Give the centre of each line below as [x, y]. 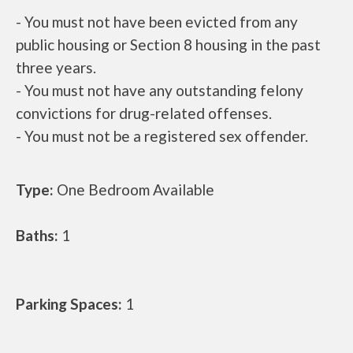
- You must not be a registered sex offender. [162, 136]
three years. [56, 68]
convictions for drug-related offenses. [144, 113]
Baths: [37, 236]
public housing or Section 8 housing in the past [168, 45]
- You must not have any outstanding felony [160, 91]
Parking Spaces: [69, 304]
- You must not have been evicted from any [157, 22]
